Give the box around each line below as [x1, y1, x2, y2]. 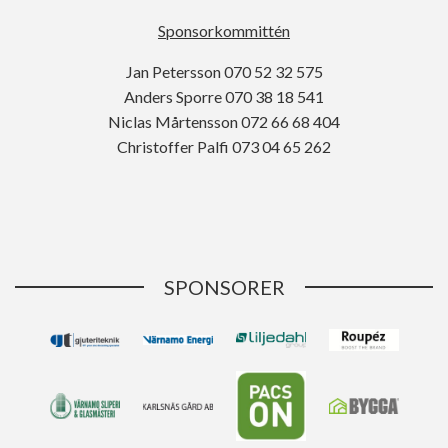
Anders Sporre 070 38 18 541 [124, 87, 324, 106]
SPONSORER [163, 275, 285, 299]
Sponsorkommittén [158, 21, 290, 40]
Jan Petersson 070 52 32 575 [125, 62, 323, 81]
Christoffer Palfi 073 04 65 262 [117, 137, 331, 156]
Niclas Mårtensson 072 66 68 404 [108, 112, 340, 131]
